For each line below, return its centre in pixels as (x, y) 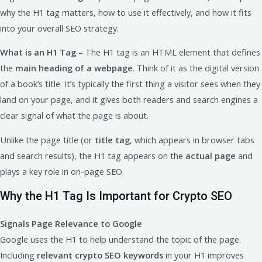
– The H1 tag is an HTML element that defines (168, 52)
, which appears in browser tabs (192, 139)
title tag (112, 139)
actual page (211, 155)
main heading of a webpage (74, 68)
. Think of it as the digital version (196, 68)
